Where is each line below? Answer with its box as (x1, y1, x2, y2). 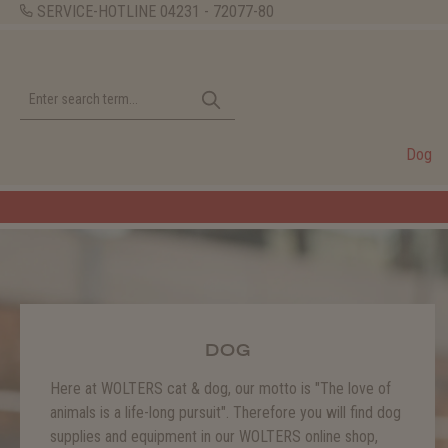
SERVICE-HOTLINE (32, 2, 160, 21)
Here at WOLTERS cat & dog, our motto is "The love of (50, 379, 391, 398)
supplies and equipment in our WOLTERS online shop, (50, 427, 378, 446)
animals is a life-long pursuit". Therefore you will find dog (50, 403, 401, 422)
